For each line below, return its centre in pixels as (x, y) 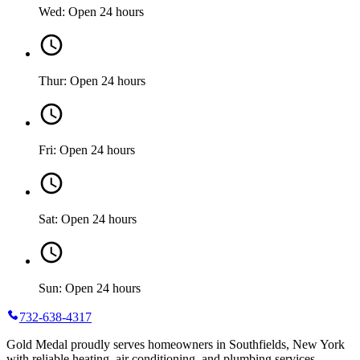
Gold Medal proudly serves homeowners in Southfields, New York (176, 344)
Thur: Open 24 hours (92, 80)
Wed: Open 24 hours (91, 11)
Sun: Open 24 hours (90, 288)
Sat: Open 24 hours (88, 219)
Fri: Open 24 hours (87, 149)
